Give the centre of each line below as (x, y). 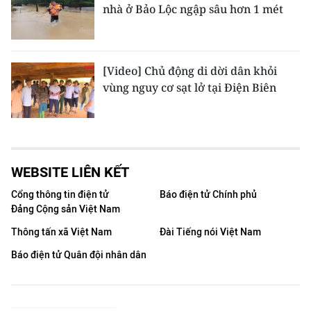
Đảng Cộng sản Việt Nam (66, 209)
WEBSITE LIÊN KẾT (70, 172)
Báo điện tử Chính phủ (208, 195)
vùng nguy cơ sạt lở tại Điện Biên (190, 87)
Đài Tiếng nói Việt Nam (210, 232)
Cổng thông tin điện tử (60, 195)
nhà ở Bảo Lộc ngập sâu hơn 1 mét (193, 9)
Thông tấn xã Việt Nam (61, 232)
